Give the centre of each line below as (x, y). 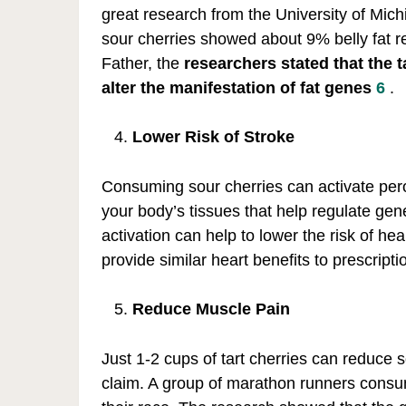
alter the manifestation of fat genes (239, 87)
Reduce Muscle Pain (212, 309)
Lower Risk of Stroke (214, 136)
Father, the (143, 63)
